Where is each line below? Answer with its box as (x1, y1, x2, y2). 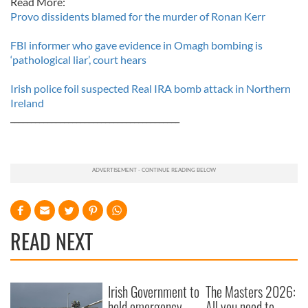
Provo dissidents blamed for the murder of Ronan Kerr (10, 10, 265, 23)
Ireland (10, 96, 44, 109)
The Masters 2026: (206, 281, 296, 302)
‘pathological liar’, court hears (10, 53, 146, 66)
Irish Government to (108, 281, 200, 302)
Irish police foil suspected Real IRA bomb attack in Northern (10, 82, 291, 95)
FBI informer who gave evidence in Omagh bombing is (10, 38, 263, 52)
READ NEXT (10, 225, 93, 256)
